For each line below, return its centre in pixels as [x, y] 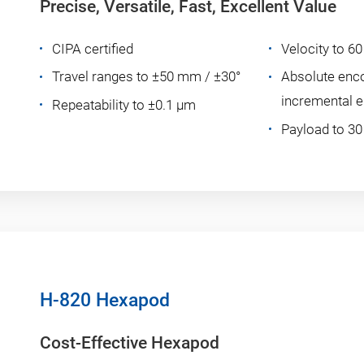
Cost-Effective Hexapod [130, 342]
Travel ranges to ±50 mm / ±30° [146, 77]
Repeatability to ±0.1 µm [124, 105]
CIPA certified [93, 48]
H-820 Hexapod [105, 300]
